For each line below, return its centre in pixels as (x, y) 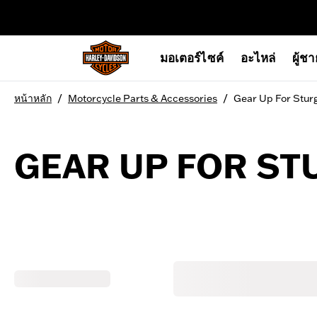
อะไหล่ (258, 59)
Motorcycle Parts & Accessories (143, 98)
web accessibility (121, 10)
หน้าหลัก (33, 98)
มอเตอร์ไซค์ (192, 59)
